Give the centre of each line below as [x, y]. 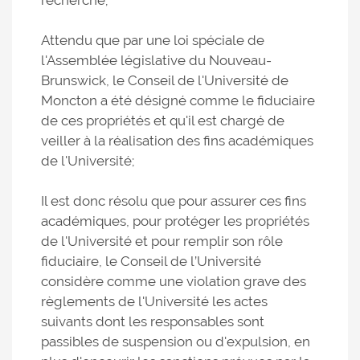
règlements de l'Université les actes [154, 301]
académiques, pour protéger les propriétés [175, 221]
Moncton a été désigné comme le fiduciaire [178, 100]
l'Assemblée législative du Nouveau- [156, 60]
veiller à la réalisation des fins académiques [177, 141]
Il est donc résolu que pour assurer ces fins [174, 201]
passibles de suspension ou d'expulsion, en [176, 342]
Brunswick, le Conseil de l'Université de [165, 80]
